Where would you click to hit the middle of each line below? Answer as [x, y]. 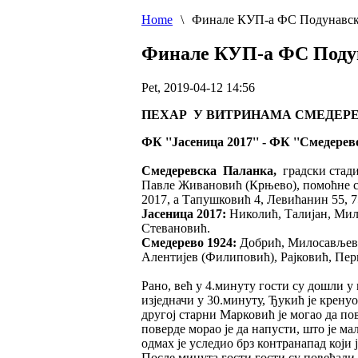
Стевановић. [176, 228]
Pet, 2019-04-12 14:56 [198, 87]
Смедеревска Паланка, [211, 170]
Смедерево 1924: [189, 242]
